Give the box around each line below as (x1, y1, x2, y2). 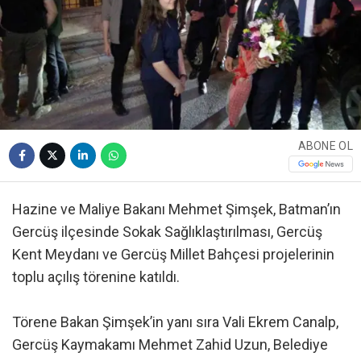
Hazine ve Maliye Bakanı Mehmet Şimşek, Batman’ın (12, 200, 341, 218)
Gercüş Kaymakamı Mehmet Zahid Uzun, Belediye (12, 335, 328, 353)
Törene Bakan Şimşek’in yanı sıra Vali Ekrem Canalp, (12, 313, 338, 330)
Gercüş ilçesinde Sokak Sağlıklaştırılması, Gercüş (12, 222, 322, 240)
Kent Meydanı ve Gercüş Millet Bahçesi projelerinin (12, 245, 334, 263)
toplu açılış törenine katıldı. (12, 268, 180, 285)
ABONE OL (297, 139, 353, 153)
